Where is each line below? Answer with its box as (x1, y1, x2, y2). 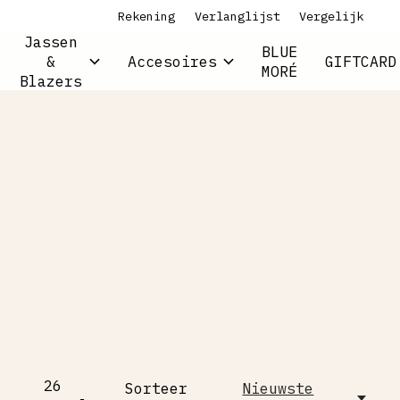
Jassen (24, 31, 79, 52)
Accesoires (127, 51, 217, 71)
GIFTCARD (325, 51, 397, 71)
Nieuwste (242, 378, 314, 398)
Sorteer (124, 378, 187, 398)
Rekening (118, 8, 176, 25)
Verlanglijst (194, 8, 280, 25)
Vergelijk (298, 8, 363, 25)
